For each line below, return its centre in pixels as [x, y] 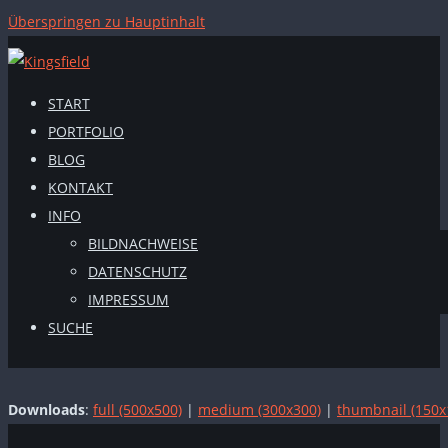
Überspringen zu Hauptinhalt [106, 21]
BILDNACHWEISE [143, 243]
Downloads [46, 409]
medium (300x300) [259, 409]
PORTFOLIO [86, 131]
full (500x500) [137, 409]
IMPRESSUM [128, 299]
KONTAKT [80, 187]
